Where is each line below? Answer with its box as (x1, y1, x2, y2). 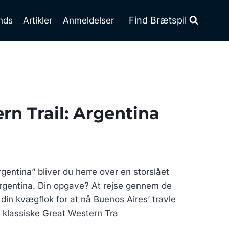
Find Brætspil (128, 15, 187, 26)
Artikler (23, 15, 53, 26)
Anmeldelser (62, 15, 114, 26)
